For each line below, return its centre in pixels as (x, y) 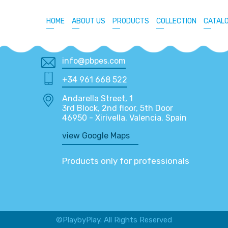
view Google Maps (96, 135)
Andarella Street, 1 (97, 98)
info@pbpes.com (94, 61)
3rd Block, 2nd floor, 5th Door (117, 108)
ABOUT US (89, 21)
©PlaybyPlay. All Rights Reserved (114, 220)
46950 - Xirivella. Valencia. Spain (124, 118)
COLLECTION (176, 21)
